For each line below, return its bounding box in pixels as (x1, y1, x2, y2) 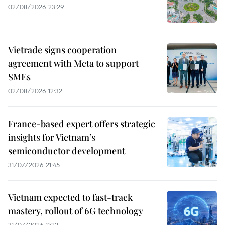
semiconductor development (8, 144, 125, 157)
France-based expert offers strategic (8, 117, 155, 130)
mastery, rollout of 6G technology (8, 204, 143, 217)
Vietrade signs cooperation (8, 43, 117, 56)
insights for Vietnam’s (8, 131, 95, 143)
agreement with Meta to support (8, 57, 139, 69)
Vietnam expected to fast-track (8, 191, 133, 203)
